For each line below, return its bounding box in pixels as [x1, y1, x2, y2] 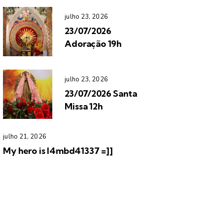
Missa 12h [65, 101, 103, 112]
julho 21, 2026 [3, 132, 46, 141]
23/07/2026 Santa [65, 88, 137, 100]
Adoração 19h [65, 38, 122, 50]
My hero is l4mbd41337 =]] [3, 145, 113, 156]
